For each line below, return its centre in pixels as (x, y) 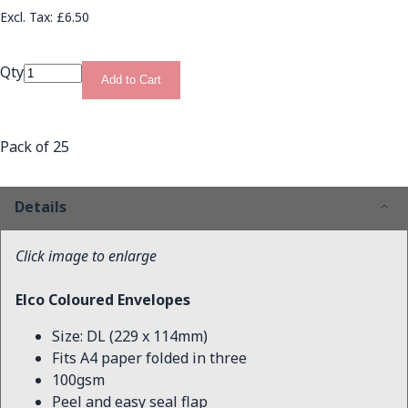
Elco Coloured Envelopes (103, 300)
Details (41, 207)
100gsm (78, 380)
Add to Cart (131, 80)
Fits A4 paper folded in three (149, 358)
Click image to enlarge (86, 256)
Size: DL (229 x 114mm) (130, 336)
